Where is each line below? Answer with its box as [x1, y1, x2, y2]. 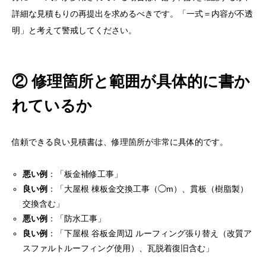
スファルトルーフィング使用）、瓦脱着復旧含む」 [23, 243, 214, 254]
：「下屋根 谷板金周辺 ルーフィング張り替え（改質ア [47, 229, 252, 239]
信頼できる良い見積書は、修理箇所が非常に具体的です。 [12, 137, 228, 147]
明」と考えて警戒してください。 [12, 26, 137, 36]
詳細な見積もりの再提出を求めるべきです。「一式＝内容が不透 [12, 9, 253, 19]
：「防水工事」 [47, 214, 106, 224]
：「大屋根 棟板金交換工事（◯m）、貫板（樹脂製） [47, 184, 249, 194]
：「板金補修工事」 [47, 169, 123, 179]
